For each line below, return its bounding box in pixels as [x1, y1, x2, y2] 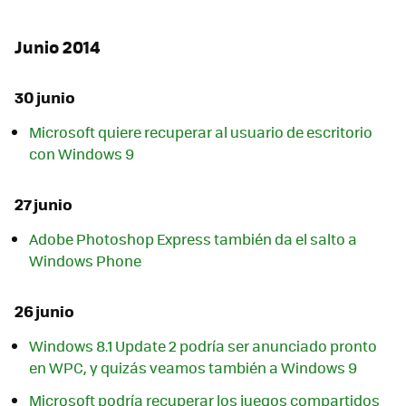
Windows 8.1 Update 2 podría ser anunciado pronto [29, 335, 377, 357]
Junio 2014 [14, 34, 101, 59]
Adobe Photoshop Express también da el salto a [29, 228, 357, 250]
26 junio [14, 299, 74, 323]
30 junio [14, 84, 75, 109]
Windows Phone [29, 250, 141, 272]
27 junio [14, 191, 72, 216]
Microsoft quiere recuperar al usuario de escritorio [29, 121, 372, 142]
